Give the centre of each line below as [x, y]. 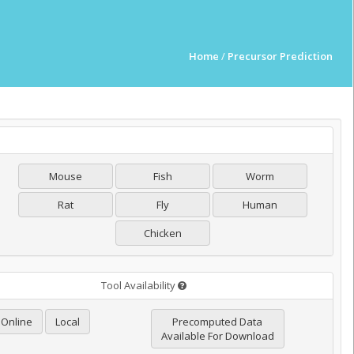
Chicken [162, 233]
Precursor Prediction [280, 56]
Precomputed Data [218, 322]
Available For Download [217, 336]
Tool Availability [139, 285]
